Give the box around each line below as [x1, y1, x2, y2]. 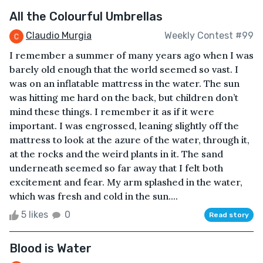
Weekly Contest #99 [164, 30, 254, 42]
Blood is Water [9, 241, 92, 255]
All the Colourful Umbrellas [9, 9, 163, 23]
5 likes [19, 208, 50, 220]
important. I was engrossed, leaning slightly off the [9, 119, 239, 131]
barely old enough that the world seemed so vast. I [9, 63, 238, 75]
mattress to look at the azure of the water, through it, [9, 133, 249, 146]
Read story [209, 210, 249, 219]
